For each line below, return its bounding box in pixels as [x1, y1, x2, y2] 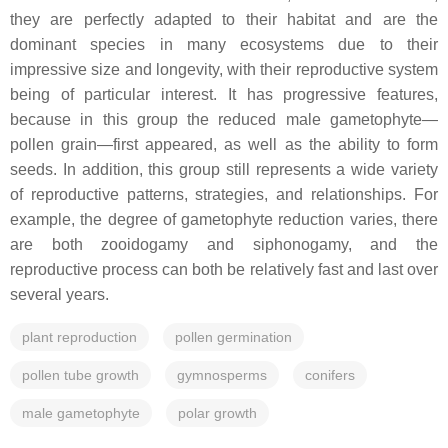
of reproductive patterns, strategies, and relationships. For [10, 186, 438, 203]
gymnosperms [177, 367, 267, 383]
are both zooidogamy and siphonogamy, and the [10, 236, 438, 253]
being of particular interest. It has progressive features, [10, 86, 438, 103]
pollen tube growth [22, 367, 139, 383]
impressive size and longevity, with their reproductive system [10, 61, 438, 78]
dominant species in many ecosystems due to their [10, 36, 438, 53]
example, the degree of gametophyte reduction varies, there [10, 211, 438, 228]
